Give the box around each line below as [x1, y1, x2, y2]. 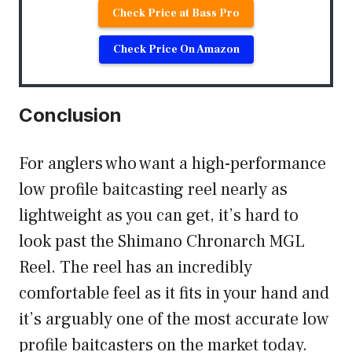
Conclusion [19, 104, 126, 127]
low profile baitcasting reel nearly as [19, 178, 288, 201]
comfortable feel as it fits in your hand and [19, 282, 329, 305]
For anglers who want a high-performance [19, 152, 326, 175]
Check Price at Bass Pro [112, 6, 240, 21]
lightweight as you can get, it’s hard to [19, 204, 299, 227]
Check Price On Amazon [112, 42, 240, 57]
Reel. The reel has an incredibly [19, 256, 252, 279]
